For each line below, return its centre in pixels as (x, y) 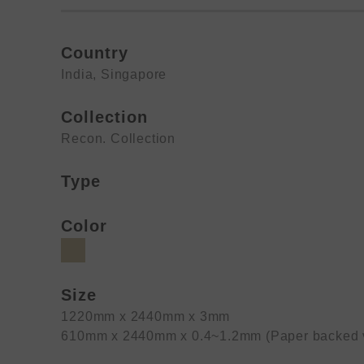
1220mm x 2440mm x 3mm (146, 316)
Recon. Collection (119, 139)
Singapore (134, 74)
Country (95, 53)
